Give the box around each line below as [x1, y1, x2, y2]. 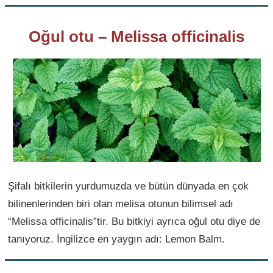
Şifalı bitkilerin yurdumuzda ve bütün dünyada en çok [8, 180, 249, 193]
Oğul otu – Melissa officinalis [29, 27, 244, 45]
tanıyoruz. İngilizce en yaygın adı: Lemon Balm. [8, 233, 225, 246]
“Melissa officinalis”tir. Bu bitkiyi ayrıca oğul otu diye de [8, 215, 260, 228]
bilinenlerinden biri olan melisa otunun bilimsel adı [8, 197, 233, 210]
